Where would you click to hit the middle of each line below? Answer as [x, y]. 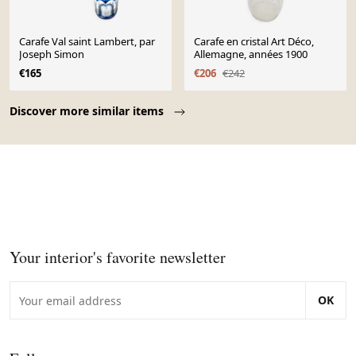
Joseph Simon [52, 54]
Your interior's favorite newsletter [118, 257]
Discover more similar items [88, 111]
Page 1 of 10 [46, 100]
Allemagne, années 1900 [251, 54]
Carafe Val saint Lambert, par [87, 42]
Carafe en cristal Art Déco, [254, 42]
